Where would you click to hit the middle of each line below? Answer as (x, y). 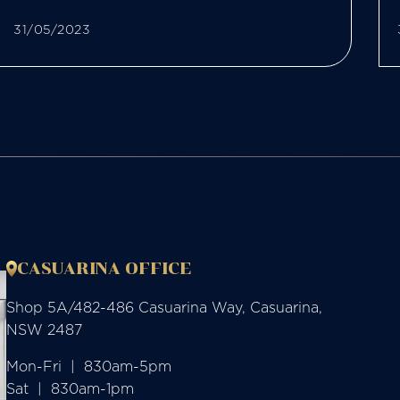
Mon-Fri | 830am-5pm (88, 366)
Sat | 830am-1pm (70, 388)
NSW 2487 (44, 329)
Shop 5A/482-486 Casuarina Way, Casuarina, (164, 307)
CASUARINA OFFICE (104, 268)
